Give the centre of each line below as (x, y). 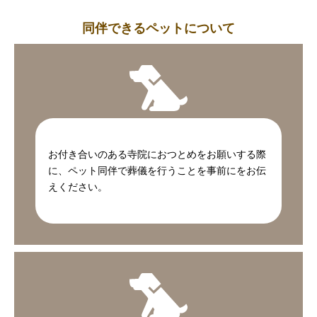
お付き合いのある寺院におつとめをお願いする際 (157, 154)
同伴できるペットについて (158, 28)
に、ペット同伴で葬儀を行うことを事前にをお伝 (157, 170)
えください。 (78, 186)
